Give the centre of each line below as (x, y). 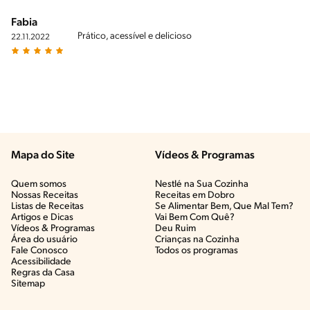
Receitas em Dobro (195, 195)
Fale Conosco (39, 250)
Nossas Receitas (45, 195)
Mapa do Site (43, 155)
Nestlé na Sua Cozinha (202, 184)
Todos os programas (197, 250)
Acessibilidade (41, 262)
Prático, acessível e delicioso (135, 36)
